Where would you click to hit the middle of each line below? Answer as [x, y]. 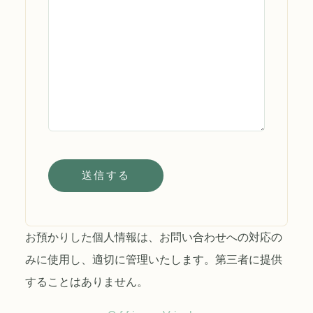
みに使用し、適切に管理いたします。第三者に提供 [154, 260]
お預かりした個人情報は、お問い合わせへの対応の [154, 237]
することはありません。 [87, 282]
